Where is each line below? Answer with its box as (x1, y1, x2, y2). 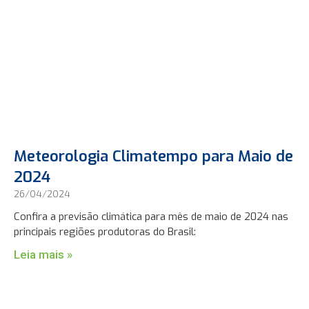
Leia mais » (14, 248, 73, 262)
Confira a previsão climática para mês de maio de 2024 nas (14, 210, 289, 224)
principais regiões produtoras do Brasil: (14, 225, 197, 239)
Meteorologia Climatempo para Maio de (14, 146, 294, 167)
